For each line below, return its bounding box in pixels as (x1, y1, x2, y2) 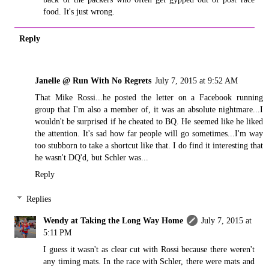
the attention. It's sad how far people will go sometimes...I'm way (35, 128, 263, 138)
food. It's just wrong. (43, 6, 115, 16)
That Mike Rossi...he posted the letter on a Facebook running (35, 92, 263, 102)
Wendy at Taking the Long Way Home (43, 216, 184, 226)
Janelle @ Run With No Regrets (35, 75, 151, 85)
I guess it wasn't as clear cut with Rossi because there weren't (43, 244, 255, 255)
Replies (26, 194, 52, 204)
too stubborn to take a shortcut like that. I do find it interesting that (35, 140, 263, 150)
